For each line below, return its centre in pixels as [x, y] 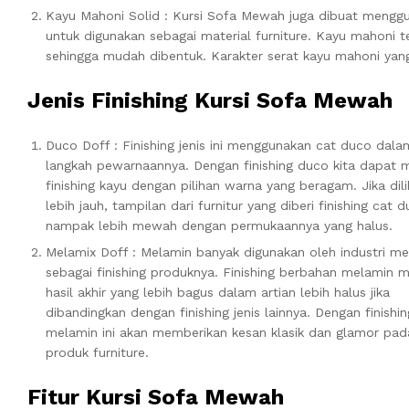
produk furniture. [97, 352]
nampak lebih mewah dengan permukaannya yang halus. [219, 225]
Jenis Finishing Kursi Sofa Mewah [210, 100]
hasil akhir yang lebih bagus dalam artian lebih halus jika [218, 292]
